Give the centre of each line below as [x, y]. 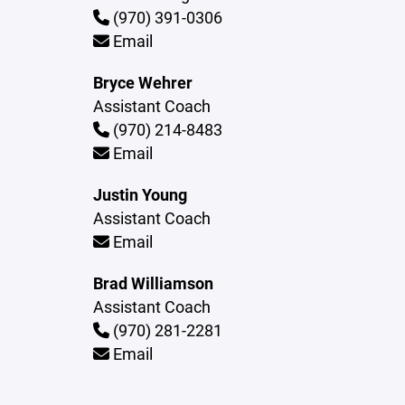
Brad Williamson [154, 283]
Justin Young [141, 194]
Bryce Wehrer [143, 82]
